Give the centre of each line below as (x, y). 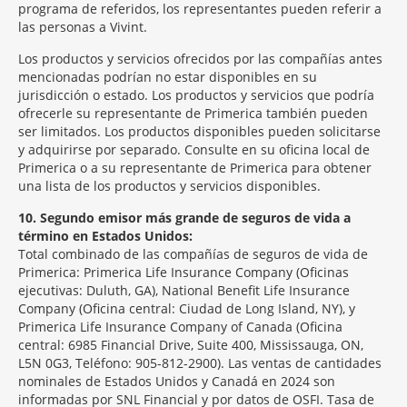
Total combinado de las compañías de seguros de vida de (193, 254)
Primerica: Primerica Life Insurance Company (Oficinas (184, 272)
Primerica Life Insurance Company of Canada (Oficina (180, 327)
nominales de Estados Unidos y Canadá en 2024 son (177, 381)
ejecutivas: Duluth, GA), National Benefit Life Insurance (184, 290)
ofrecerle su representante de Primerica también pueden (193, 113)
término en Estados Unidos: (105, 236)
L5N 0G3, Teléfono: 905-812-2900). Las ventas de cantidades (200, 363)
